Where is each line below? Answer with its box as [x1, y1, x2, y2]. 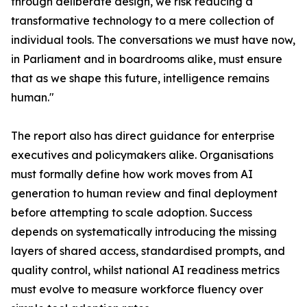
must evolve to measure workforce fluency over [11, 282, 263, 296]
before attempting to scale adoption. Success [11, 206, 252, 219]
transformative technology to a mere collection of [11, 14, 274, 27]
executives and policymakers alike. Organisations [11, 148, 273, 162]
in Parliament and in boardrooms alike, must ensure [11, 52, 282, 66]
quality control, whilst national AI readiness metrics [11, 263, 280, 277]
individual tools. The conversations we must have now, [11, 33, 295, 47]
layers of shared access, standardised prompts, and [11, 244, 285, 258]
